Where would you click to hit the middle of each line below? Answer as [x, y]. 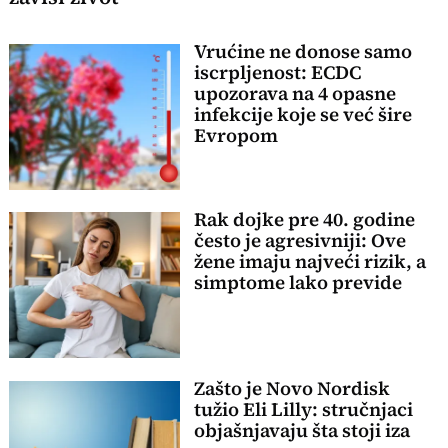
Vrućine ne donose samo [302, 51]
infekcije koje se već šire [302, 114]
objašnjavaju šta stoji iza [301, 430]
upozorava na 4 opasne [294, 93]
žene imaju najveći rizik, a [309, 262]
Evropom [235, 135]
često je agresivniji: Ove [299, 241]
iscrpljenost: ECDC [277, 72]
